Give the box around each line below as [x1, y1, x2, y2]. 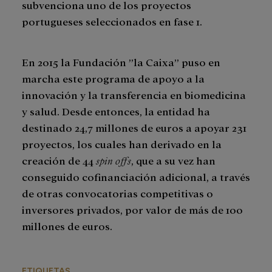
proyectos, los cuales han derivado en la [22, 137, 222, 151]
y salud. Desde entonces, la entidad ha [22, 104, 210, 118]
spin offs [96, 154, 131, 167]
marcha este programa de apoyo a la [22, 72, 205, 85]
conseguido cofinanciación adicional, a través [22, 170, 250, 183]
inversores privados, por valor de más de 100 [22, 203, 243, 216]
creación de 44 [22, 154, 96, 167]
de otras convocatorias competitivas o [22, 186, 213, 200]
